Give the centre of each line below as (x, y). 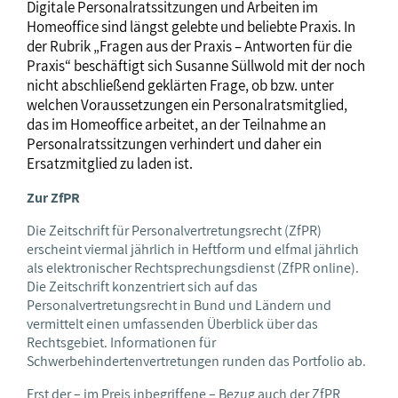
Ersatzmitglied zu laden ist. (110, 163)
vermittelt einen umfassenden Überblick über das (172, 323)
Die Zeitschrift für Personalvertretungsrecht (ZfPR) (174, 230)
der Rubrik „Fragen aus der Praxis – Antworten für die (189, 46)
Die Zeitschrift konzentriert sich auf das (142, 286)
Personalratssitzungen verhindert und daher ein (174, 143)
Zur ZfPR (53, 197)
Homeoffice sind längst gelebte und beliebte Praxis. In (191, 26)
